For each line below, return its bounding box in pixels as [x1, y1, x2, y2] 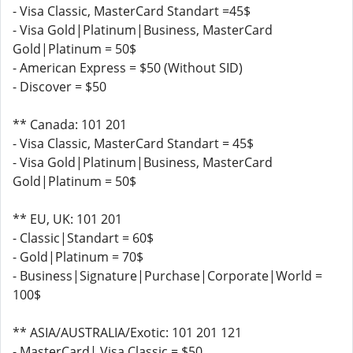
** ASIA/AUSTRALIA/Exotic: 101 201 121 [13, 324, 242, 341]
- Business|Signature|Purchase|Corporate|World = [13, 267, 322, 284]
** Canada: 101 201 [13, 116, 127, 133]
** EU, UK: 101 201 [13, 210, 122, 228]
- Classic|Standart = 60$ [13, 229, 154, 247]
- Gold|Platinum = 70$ [13, 248, 143, 266]
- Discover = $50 [13, 78, 106, 95]
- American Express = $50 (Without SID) [13, 59, 243, 76]
